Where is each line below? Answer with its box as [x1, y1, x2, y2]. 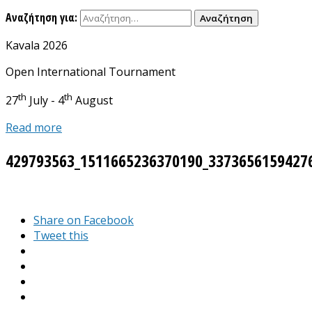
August [72, 93, 113, 109]
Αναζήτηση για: [6, 10, 77, 26]
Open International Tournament [6, 64, 175, 80]
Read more [6, 119, 62, 135]
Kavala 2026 [6, 38, 68, 54]
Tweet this [33, 227, 88, 243]
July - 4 [26, 93, 64, 109]
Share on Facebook [33, 212, 134, 228]
